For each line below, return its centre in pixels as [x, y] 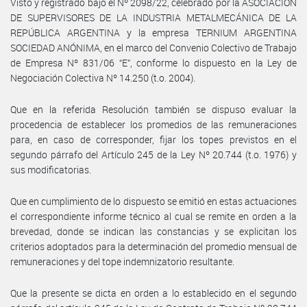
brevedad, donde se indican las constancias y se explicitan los [153, 231]
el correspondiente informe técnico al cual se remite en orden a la [153, 216]
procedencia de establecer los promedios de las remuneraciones [153, 124]
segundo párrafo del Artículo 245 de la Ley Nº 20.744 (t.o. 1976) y [153, 154]
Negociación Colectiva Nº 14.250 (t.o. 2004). [103, 77]
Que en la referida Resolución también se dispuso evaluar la [153, 109]
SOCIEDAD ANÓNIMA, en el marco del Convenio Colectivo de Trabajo [153, 47]
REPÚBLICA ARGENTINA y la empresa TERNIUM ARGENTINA [153, 32]
